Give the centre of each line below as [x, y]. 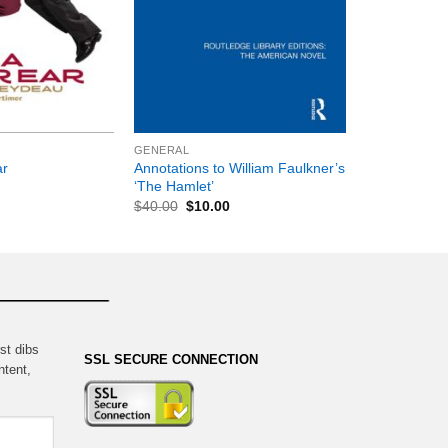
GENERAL [161, 149]
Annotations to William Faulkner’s [239, 167]
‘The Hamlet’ [173, 185]
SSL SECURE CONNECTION [170, 359]
